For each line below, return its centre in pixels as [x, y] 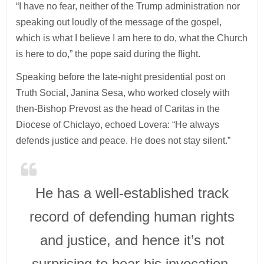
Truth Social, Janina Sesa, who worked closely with [123, 93]
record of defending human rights [132, 216]
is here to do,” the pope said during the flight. [108, 54]
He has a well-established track [132, 193]
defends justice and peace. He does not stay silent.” [123, 140]
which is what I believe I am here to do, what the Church [132, 38]
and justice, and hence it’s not [132, 240]
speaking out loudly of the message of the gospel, [119, 22]
